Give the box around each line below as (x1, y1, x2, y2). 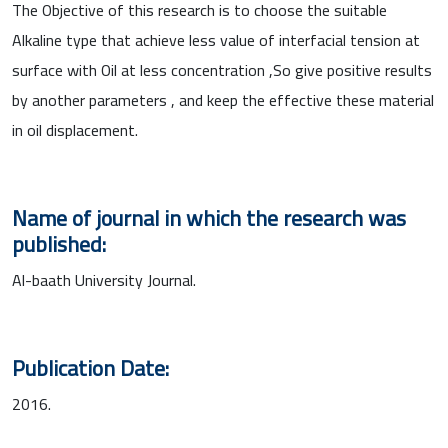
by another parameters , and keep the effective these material (12, 84, 434, 115)
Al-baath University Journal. (12, 264, 196, 295)
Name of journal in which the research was (12, 197, 406, 238)
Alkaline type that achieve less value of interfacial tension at (12, 24, 420, 55)
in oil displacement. (12, 114, 138, 145)
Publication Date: (12, 347, 169, 388)
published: (12, 223, 106, 264)
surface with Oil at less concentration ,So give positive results (12, 54, 432, 85)
